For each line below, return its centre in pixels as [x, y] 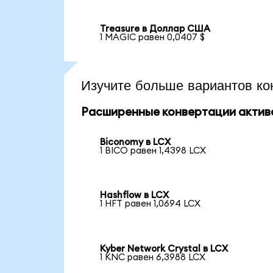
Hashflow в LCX [135, 196]
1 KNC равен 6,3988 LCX [153, 258]
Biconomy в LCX [136, 142]
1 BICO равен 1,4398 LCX [153, 151]
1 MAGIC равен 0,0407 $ [153, 38]
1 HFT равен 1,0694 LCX [151, 204]
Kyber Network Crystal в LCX [164, 249]
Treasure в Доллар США [155, 29]
